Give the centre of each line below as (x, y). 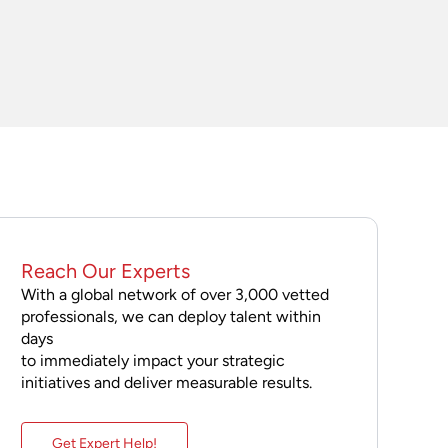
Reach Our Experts (105, 270)
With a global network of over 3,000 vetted (174, 294)
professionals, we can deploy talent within (170, 316)
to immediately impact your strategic (152, 360)
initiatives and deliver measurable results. (166, 382)
